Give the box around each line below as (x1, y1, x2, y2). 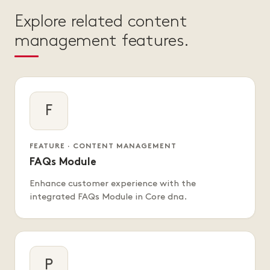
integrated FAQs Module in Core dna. (30, 193, 187, 202)
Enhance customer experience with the (30, 180, 196, 189)
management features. (14, 33, 189, 49)
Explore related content (14, 14, 187, 30)
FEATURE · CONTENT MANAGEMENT (30, 143, 177, 151)
